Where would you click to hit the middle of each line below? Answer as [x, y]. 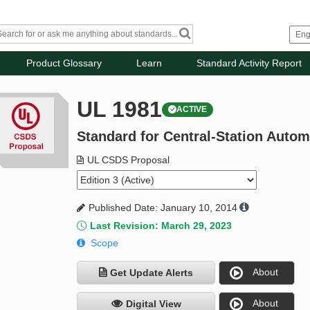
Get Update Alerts [152, 273]
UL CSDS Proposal [129, 160]
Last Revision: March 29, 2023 [161, 226]
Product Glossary [64, 63]
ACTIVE [192, 110]
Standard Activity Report [249, 63]
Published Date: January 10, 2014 [163, 208]
